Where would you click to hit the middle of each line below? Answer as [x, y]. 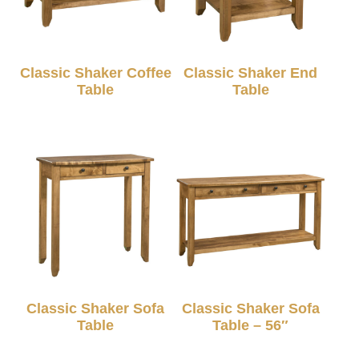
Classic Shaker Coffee [95, 73]
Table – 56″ [251, 325]
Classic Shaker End [251, 73]
